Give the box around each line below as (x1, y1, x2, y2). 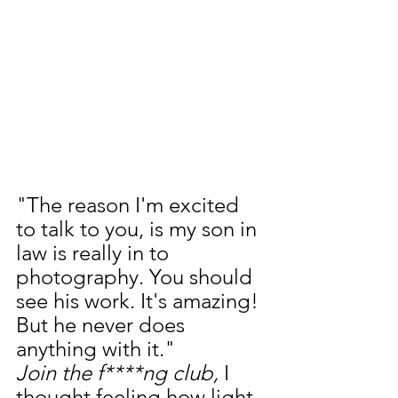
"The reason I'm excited (16, 191, 244, 218)
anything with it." (16, 335, 175, 362)
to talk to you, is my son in (16, 215, 262, 242)
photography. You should (16, 263, 258, 290)
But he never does (16, 311, 190, 338)
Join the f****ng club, (16, 359, 224, 386)
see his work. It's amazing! (16, 287, 264, 314)
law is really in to (16, 239, 174, 266)
